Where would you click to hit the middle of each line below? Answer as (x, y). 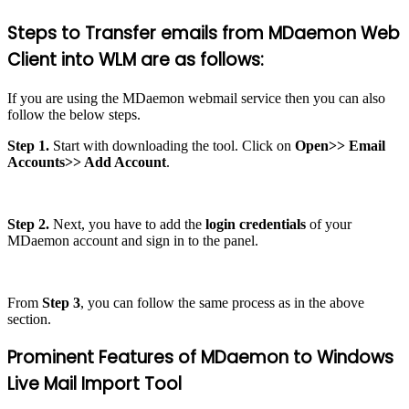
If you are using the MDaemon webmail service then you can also (196, 98)
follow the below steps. (74, 114)
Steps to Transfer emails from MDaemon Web (204, 33)
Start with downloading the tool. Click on (172, 145)
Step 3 (61, 302)
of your (329, 224)
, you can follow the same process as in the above (222, 302)
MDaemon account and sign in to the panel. (133, 240)
